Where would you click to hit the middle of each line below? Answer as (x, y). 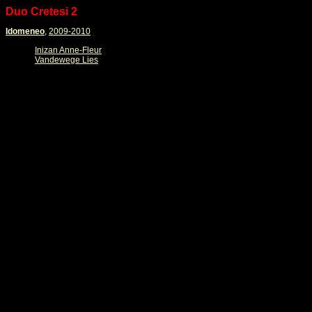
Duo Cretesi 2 (41, 11)
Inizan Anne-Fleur (68, 50)
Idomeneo (25, 31)
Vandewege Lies (67, 60)
